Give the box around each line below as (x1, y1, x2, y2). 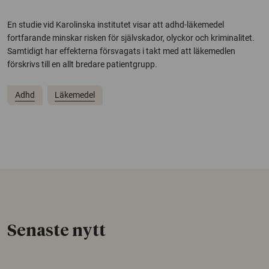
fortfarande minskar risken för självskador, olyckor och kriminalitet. (7, 32, 255, 43)
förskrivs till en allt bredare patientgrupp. (7, 59, 157, 69)
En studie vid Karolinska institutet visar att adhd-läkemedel (7, 19, 224, 29)
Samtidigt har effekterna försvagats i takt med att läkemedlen (7, 46, 235, 56)
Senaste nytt (7, 223, 106, 240)
